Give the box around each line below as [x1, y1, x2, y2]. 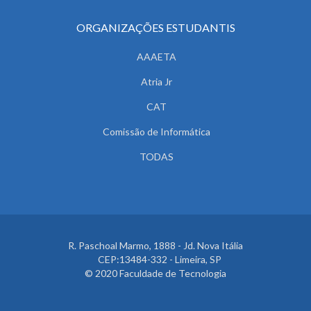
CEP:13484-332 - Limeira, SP [90, 253, 221, 265]
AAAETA [136, 50, 176, 62]
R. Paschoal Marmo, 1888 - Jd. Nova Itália [68, 239, 243, 251]
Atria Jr [140, 75, 172, 87]
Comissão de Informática [102, 125, 210, 137]
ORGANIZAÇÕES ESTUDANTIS [76, 20, 235, 34]
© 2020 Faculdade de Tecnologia [85, 267, 226, 279]
